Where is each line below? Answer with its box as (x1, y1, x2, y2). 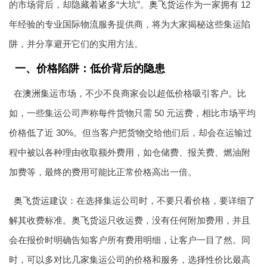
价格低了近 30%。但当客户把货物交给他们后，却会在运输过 (9, 128, 252, 138)
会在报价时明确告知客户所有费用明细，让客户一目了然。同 (9, 235, 250, 245)
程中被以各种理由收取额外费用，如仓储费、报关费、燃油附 (9, 147, 250, 157)
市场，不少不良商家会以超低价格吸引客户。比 (58, 88, 246, 98)
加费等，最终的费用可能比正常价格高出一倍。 (9, 167, 197, 177)
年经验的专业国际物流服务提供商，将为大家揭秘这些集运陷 (9, 19, 250, 29)
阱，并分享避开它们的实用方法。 (9, 39, 143, 49)
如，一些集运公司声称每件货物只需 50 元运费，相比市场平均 (9, 108, 256, 118)
